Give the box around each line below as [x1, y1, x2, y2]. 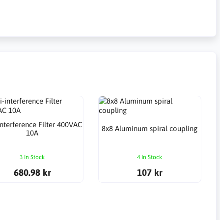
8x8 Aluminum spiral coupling [102, 124, 198, 133]
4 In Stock [137, 153, 163, 161]
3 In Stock [20, 153, 45, 161]
